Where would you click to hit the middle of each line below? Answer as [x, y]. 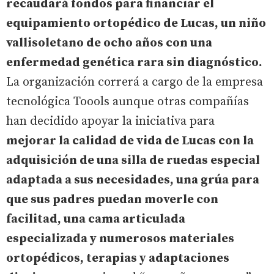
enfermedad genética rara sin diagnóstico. [134, 62]
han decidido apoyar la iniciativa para [110, 121]
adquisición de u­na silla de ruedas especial [133, 160]
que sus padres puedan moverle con [112, 199]
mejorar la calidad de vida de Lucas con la [130, 141]
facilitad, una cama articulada [96, 219]
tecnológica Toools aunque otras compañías [128, 102]
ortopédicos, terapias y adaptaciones [118, 258]
